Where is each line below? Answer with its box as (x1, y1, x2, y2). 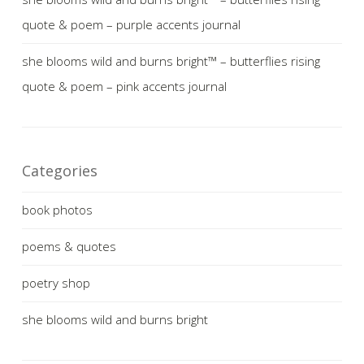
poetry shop (22, 274, 90, 291)
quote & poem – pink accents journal (22, 77, 227, 94)
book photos (22, 201, 93, 218)
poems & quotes (22, 237, 116, 254)
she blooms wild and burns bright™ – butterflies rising (22, 52, 320, 69)
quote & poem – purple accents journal (22, 15, 240, 32)
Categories (22, 160, 97, 180)
